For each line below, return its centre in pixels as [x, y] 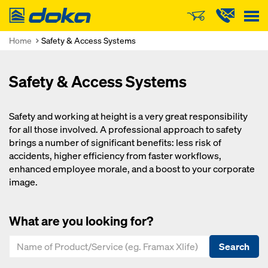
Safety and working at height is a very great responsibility [128, 116]
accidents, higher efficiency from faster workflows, [115, 156]
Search [234, 246]
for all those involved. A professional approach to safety [125, 130]
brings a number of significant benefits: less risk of [115, 143]
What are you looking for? [81, 221]
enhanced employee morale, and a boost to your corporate [132, 169]
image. [23, 182]
